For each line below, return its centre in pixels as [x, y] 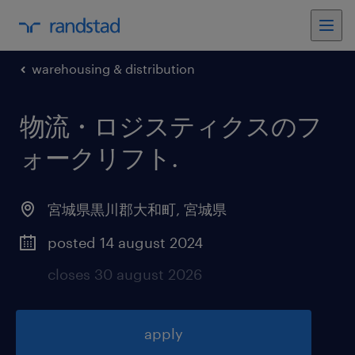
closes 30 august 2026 [125, 274]
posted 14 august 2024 [125, 242]
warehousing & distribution [113, 69]
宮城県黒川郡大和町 [112, 209]
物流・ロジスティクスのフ [171, 126]
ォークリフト [95, 157]
